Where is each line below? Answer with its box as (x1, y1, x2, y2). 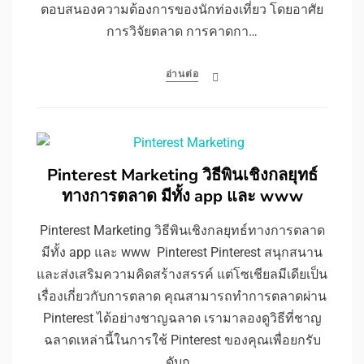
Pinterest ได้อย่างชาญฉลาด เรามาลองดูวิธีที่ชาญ (42, 310, 322, 327)
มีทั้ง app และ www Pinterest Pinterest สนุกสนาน (41, 245, 323, 261)
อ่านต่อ (165, 68, 199, 80)
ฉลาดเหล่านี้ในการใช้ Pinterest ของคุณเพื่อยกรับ (43, 332, 321, 349)
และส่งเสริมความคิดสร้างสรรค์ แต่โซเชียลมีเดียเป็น (37, 266, 327, 283)
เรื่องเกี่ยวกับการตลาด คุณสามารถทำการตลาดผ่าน (37, 288, 327, 305)
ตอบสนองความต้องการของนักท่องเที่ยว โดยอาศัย (41, 2, 323, 18)
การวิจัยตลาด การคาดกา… (106, 24, 258, 40)
